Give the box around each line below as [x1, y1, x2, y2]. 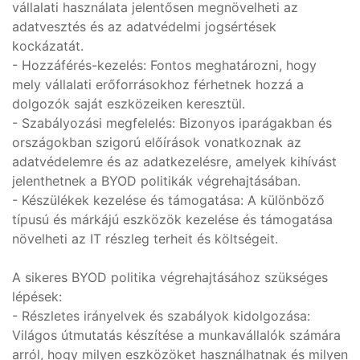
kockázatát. [12, 38, 84, 54]
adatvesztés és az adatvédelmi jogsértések [12, 18, 276, 35]
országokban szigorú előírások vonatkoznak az [12, 134, 301, 150]
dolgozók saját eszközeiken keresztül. [12, 96, 245, 112]
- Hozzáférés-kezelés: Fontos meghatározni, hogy [12, 57, 317, 73]
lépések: [12, 288, 62, 305]
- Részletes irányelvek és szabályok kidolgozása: [12, 308, 310, 324]
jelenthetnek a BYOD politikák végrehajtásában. [12, 173, 301, 189]
